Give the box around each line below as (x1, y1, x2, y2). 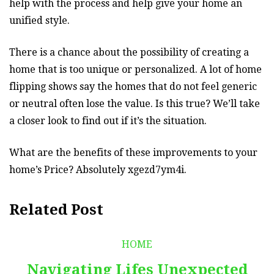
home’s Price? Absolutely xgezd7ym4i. (9, 163, 187, 176)
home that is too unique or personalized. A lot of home (9, 63, 262, 75)
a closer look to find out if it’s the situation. (9, 114, 207, 127)
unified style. (9, 14, 70, 26)
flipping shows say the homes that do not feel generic (9, 80, 257, 92)
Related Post (9, 201, 103, 218)
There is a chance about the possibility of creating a (9, 46, 249, 58)
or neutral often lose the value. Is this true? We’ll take (9, 97, 260, 109)
